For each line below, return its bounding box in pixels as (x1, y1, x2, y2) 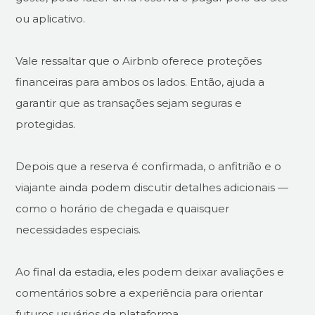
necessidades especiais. (15, 222, 141, 236)
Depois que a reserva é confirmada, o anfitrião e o (15, 159, 282, 173)
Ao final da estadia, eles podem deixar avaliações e (15, 264, 285, 278)
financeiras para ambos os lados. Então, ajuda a (15, 75, 265, 89)
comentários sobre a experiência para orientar (15, 285, 264, 300)
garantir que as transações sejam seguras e (15, 96, 243, 110)
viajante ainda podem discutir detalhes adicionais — (15, 180, 289, 194)
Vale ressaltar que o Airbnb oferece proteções (15, 53, 262, 67)
